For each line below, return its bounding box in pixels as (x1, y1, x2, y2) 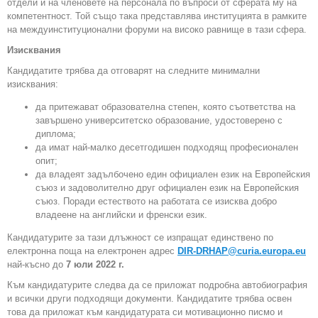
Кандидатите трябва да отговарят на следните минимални (7, 65, 260, 77)
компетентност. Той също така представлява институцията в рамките (7, 11, 307, 22)
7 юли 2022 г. (66, 259, 124, 270)
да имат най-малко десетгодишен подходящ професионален (35, 142, 298, 153)
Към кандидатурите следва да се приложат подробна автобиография (7, 280, 307, 291)
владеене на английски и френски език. (35, 209, 207, 221)
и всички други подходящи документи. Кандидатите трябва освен (7, 293, 292, 305)
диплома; (35, 128, 76, 140)
